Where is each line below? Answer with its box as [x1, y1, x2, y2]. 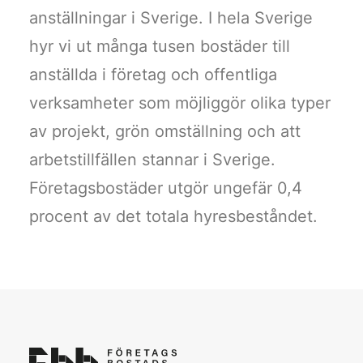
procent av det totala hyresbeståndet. [29, 207, 318, 226]
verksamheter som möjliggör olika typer [29, 93, 331, 113]
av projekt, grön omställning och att [29, 122, 301, 141]
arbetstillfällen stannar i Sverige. [29, 150, 275, 169]
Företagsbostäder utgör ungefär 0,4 [29, 178, 302, 198]
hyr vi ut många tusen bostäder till [29, 36, 290, 56]
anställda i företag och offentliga [29, 65, 277, 84]
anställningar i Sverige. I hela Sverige [29, 8, 313, 28]
